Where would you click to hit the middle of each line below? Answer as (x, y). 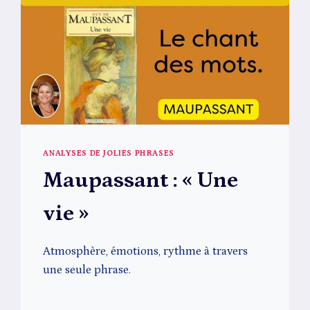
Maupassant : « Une (141, 181)
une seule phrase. (87, 270)
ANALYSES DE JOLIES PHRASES (109, 154)
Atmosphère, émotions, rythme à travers (146, 252)
